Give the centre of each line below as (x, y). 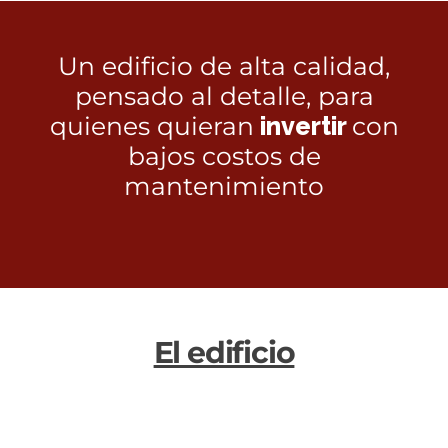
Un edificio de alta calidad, (224, 65)
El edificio (224, 353)
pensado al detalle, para (224, 95)
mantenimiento (224, 185)
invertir (302, 125)
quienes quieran (151, 125)
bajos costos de (224, 155)
